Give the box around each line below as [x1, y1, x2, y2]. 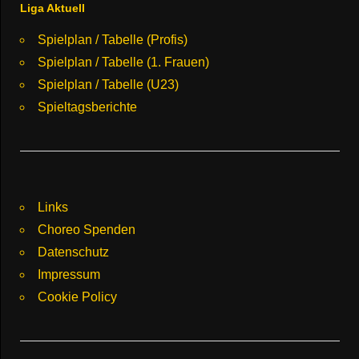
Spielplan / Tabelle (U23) [38, 77, 179, 91]
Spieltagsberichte [38, 99, 137, 114]
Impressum [38, 267, 100, 281]
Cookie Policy [38, 289, 117, 304]
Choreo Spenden [38, 222, 135, 236]
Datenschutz [38, 244, 109, 259]
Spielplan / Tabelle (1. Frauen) [38, 54, 209, 69]
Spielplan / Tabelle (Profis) [38, 32, 188, 46]
